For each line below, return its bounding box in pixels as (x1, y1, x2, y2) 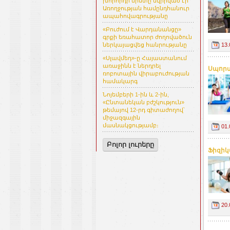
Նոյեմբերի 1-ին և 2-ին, (103, 91, 169, 98)
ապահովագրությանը (103, 13, 168, 20)
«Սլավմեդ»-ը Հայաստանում (103, 55, 187, 62)
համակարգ (103, 78, 138, 85)
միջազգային (103, 114, 140, 121)
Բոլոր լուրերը (107, 141, 154, 149)
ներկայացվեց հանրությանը (103, 42, 187, 48)
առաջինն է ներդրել (103, 63, 161, 69)
